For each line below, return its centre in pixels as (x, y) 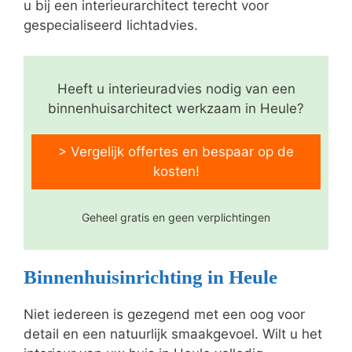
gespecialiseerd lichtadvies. (111, 26)
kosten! (176, 171)
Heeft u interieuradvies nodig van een (176, 88)
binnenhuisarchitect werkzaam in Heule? (176, 108)
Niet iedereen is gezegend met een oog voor (164, 315)
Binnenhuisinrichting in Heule (150, 277)
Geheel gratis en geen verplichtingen (176, 218)
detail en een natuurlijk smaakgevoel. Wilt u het (173, 334)
